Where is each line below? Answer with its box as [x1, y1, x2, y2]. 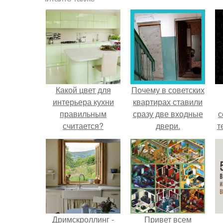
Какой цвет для [55, 84, 111, 96]
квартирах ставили [133, 96, 203, 108]
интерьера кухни [52, 96, 114, 108]
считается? [63, 120, 104, 131]
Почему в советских [131, 84, 205, 96]
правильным [60, 108, 107, 119]
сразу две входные [132, 108, 203, 119]
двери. [155, 120, 180, 131]
